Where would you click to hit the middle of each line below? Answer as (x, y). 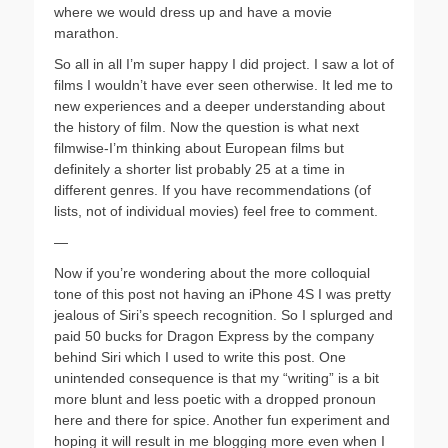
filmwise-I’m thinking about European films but (199, 148)
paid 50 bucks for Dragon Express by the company (214, 336)
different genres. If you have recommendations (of (212, 190)
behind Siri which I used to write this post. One (200, 357)
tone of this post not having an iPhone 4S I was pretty (222, 294)
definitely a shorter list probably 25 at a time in (199, 169)
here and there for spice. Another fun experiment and (222, 420)
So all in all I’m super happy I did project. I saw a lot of (224, 64)
